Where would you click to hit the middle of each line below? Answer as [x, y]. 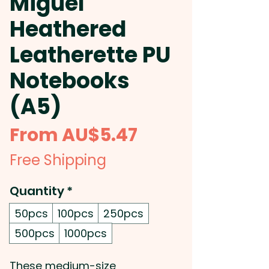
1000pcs [86, 233]
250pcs [123, 213]
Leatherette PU [90, 55]
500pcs [35, 233]
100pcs [76, 213]
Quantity [37, 191]
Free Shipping [58, 160]
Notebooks [70, 81]
